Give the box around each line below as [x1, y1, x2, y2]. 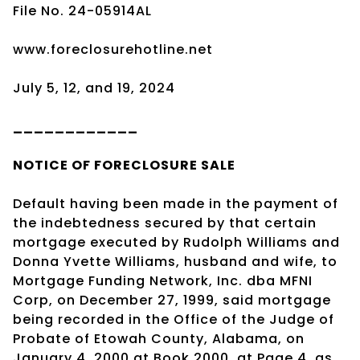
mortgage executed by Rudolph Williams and [13, 232, 340, 252]
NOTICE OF [13, 155, 94, 174]
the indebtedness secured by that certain [13, 213, 317, 232]
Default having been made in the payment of [13, 194, 338, 213]
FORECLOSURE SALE [94, 155, 235, 174]
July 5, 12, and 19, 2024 [13, 78, 175, 97]
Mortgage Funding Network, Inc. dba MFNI [13, 271, 313, 290]
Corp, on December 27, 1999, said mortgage [13, 290, 331, 309]
